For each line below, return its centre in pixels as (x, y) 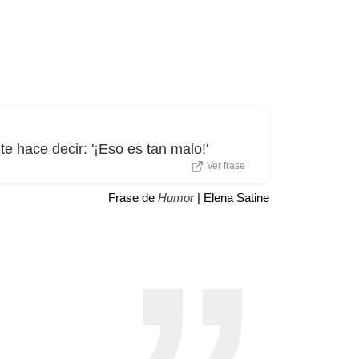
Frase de (133, 197)
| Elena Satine (232, 197)
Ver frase (226, 165)
